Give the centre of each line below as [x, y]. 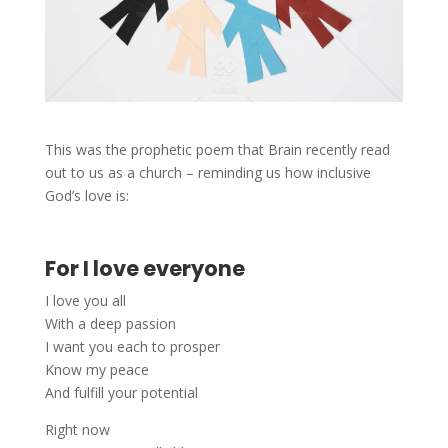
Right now [77, 430]
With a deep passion [110, 324]
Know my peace [96, 370]
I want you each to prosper [132, 347]
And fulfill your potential [121, 393]
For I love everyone [144, 269]
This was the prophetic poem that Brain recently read [217, 150]
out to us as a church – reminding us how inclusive [207, 173]
